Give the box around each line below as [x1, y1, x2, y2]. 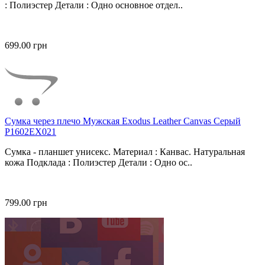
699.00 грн [5, 40, 47, 51]
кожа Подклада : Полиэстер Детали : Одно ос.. [5, 157, 192, 168]
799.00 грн [5, 198, 47, 208]
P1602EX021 [5, 127, 56, 137]
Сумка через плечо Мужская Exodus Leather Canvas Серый [5, 116, 241, 127]
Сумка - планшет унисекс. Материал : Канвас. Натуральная [5, 147, 245, 157]
